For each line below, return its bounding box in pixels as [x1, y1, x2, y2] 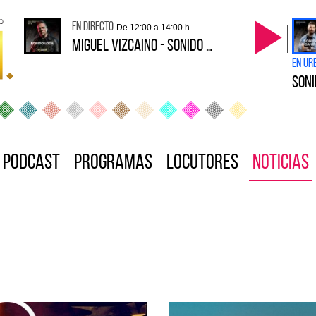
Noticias [253, 152, 309, 174]
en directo [72, 20, 114, 34]
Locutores [166, 152, 238, 174]
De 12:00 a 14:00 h [116, 23, 190, 32]
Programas [74, 152, 152, 174]
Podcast [3, 152, 60, 174]
